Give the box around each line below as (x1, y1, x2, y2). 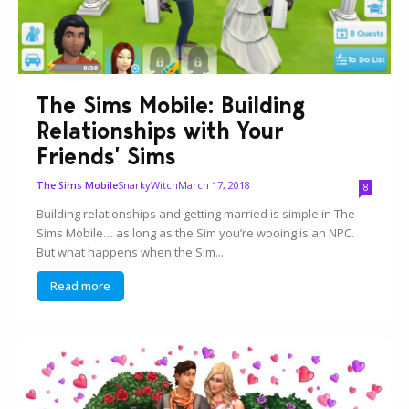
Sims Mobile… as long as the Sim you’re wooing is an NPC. (37, 225, 355, 242)
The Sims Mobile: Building (37, 90, 306, 121)
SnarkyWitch (118, 178, 179, 193)
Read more (50, 278, 111, 295)
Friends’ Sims (37, 142, 176, 172)
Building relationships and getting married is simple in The (37, 205, 356, 223)
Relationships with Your (37, 116, 285, 146)
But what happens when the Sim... (37, 244, 225, 261)
